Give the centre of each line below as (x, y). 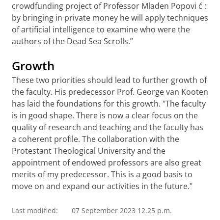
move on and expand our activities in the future (100, 186)
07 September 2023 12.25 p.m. (122, 210)
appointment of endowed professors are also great (107, 163)
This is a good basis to (151, 174)
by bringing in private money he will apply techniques (110, 18)
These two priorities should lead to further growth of (109, 80)
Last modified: (35, 210)
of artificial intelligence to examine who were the (101, 29)
